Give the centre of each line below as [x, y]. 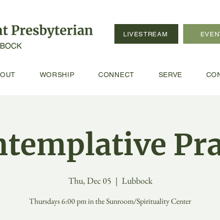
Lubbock [137, 180]
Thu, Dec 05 [90, 180]
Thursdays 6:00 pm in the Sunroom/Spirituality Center [110, 201]
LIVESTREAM [145, 34]
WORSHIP [57, 75]
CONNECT [116, 75]
